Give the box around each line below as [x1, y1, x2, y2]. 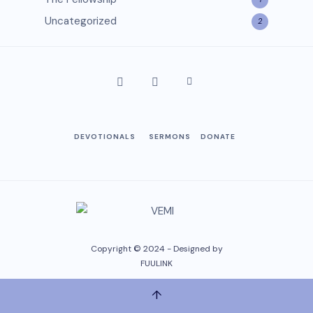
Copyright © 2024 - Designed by [90, 242, 223, 254]
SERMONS [149, 131, 191, 141]
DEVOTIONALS [74, 131, 136, 141]
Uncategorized [45, 13, 117, 28]
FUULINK [140, 257, 173, 269]
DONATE [201, 131, 235, 141]
